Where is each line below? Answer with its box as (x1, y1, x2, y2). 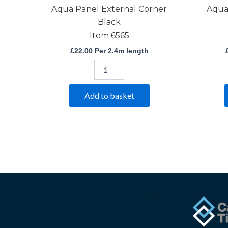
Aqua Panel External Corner (51, 4, 167, 14)
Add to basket (84, 90, 134, 100)
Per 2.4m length (92, 47, 149, 55)
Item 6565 (89, 31, 129, 41)
